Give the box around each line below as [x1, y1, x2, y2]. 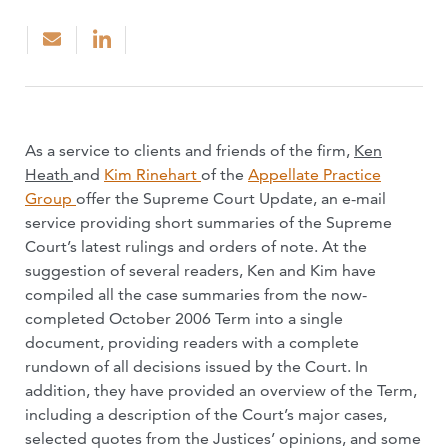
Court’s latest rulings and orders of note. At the [25, 237, 367, 256]
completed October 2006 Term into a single [25, 309, 343, 328]
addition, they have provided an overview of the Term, [25, 381, 417, 400]
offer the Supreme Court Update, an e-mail [76, 189, 386, 208]
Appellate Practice [248, 165, 381, 184]
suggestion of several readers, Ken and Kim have [25, 261, 376, 280]
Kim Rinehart [104, 165, 201, 184]
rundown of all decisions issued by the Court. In [25, 357, 368, 376]
